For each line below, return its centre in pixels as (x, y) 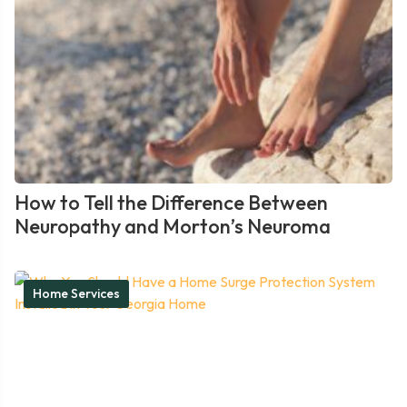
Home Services (76, 293)
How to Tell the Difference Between (171, 203)
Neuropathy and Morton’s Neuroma (173, 226)
